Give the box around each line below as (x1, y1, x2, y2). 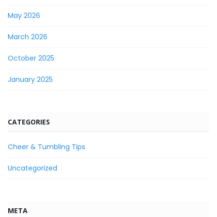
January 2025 (8, 74, 53, 84)
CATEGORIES (8, 117, 50, 126)
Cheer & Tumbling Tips (8, 141, 85, 152)
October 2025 (8, 53, 54, 63)
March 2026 (8, 31, 47, 42)
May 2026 (8, 10, 40, 20)
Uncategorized (8, 163, 57, 173)
